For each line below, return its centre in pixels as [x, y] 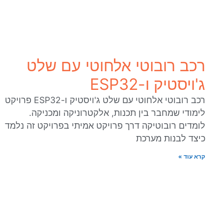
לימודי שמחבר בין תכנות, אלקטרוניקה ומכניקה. [117, 112]
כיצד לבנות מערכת [171, 138]
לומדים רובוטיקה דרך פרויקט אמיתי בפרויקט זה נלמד [105, 125]
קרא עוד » [192, 156]
